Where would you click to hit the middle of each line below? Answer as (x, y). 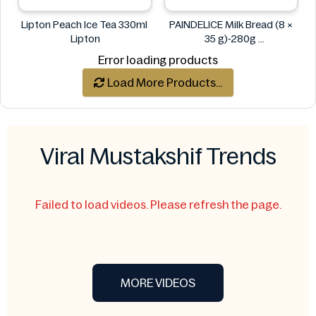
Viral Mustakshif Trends (158, 157)
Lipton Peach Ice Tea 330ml (85, 25)
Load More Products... (164, 83)
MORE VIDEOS (158, 283)
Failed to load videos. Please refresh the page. (158, 205)
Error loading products (158, 60)
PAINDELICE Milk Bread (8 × (231, 25)
